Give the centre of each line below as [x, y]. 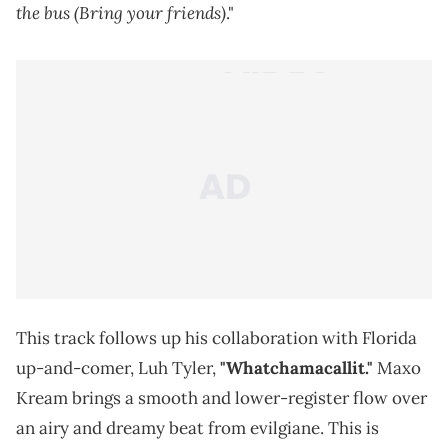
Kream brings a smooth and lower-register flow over [221, 397]
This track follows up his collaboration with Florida [216, 337]
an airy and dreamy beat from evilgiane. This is [197, 427]
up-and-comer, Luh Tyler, [118, 367]
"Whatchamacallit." [296, 367]
